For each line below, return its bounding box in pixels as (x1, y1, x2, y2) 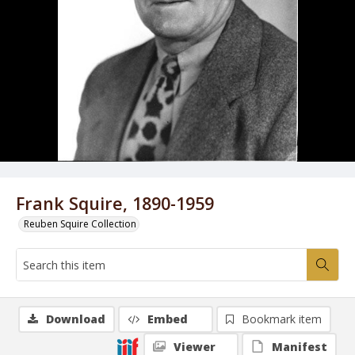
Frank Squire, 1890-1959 (16, 192, 214, 215)
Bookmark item (242, 311, 322, 326)
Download (46, 311, 105, 326)
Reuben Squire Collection (24, 217, 136, 231)
